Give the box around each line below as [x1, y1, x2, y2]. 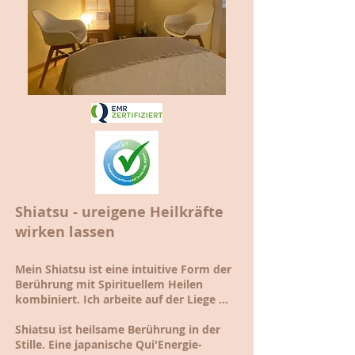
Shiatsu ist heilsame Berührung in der [15, 321, 220, 337]
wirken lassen [15, 221, 115, 242]
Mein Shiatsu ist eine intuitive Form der [15, 261, 231, 277]
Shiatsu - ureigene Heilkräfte [15, 201, 223, 222]
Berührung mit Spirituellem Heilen [15, 276, 203, 292]
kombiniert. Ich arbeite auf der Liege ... [15, 291, 228, 307]
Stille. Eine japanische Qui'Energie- [15, 336, 202, 352]
